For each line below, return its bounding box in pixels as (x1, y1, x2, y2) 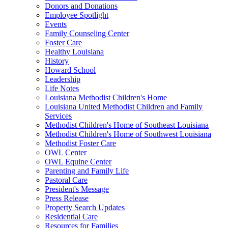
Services (45, 111, 72, 120)
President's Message (45, 184, 109, 193)
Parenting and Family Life (45, 166, 129, 175)
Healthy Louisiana (45, 47, 104, 56)
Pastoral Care (45, 175, 88, 184)
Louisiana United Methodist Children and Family (45, 102, 203, 111)
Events (45, 19, 67, 28)
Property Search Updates (45, 203, 125, 212)
